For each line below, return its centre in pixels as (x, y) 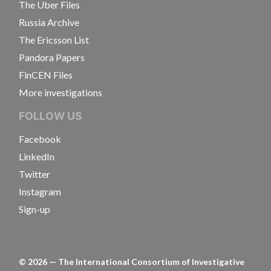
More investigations (60, 92)
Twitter (34, 174)
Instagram (40, 191)
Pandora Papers (52, 57)
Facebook (40, 139)
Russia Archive (49, 22)
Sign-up (34, 209)
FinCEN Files (46, 75)
